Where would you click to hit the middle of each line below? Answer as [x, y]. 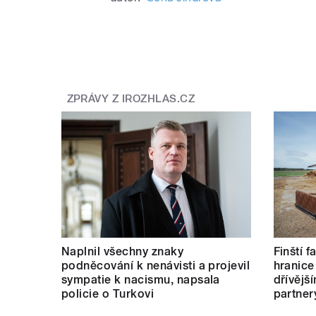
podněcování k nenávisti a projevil [156, 265]
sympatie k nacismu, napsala [141, 279]
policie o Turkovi [108, 293]
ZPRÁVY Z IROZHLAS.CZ [131, 99]
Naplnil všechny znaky [123, 251]
